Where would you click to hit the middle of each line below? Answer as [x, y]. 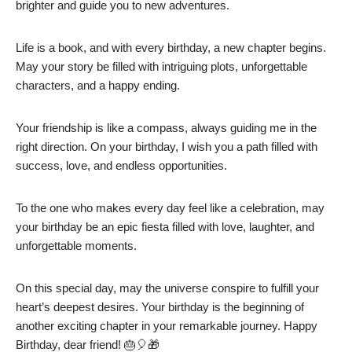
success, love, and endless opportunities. [121, 166]
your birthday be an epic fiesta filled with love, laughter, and [165, 227]
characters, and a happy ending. [98, 86]
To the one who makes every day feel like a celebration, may [170, 208]
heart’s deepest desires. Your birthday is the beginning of [160, 307]
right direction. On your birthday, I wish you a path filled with [167, 147]
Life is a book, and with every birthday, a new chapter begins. [171, 48]
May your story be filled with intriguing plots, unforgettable [161, 67]
